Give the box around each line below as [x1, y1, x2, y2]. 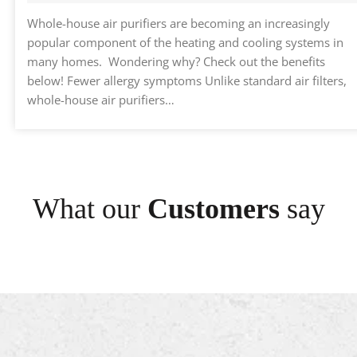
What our [32, 193, 147, 226]
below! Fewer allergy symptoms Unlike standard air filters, [27, 73, 347, 89]
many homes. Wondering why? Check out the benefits [27, 53, 325, 70]
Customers [147, 193, 280, 226]
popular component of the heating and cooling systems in [27, 34, 343, 51]
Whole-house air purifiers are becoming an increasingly [27, 15, 330, 32]
